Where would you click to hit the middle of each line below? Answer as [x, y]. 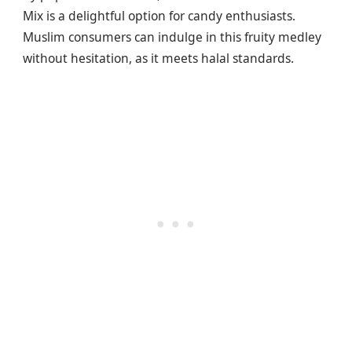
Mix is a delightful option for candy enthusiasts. [159, 16]
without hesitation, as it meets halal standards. [158, 59]
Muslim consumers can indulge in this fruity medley [172, 37]
